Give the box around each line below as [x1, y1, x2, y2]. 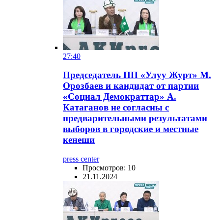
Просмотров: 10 [82, 163, 136, 172]
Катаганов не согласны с [63, 102, 169, 113]
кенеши [63, 135, 95, 145]
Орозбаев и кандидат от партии [63, 81, 199, 91]
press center [63, 154, 99, 163]
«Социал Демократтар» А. [63, 91, 176, 102]
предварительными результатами [63, 113, 207, 124]
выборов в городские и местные [63, 124, 198, 135]
